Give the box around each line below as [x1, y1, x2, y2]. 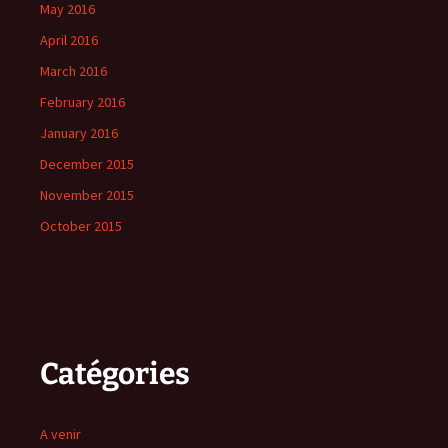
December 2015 [40, 155, 134, 174]
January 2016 [40, 124, 118, 143]
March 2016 [40, 62, 107, 81]
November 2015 [40, 186, 134, 205]
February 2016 [40, 93, 125, 112]
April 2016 [40, 31, 98, 50]
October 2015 [40, 217, 122, 236]
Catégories [40, 356, 190, 393]
